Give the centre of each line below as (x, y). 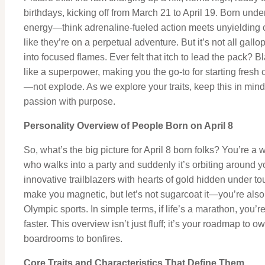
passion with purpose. (70, 101)
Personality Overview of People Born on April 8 (128, 125)
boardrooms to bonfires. (73, 238)
